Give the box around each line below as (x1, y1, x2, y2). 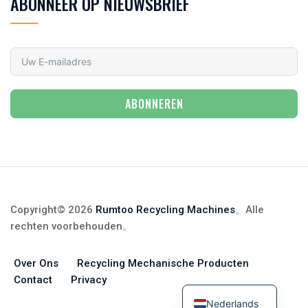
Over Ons (14, 256, 58, 269)
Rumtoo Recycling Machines (96, 203, 235, 216)
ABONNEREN (124, 95, 184, 112)
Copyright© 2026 (10, 203, 96, 216)
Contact (14, 273, 52, 286)
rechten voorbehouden (10, 219, 122, 232)
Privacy (71, 273, 107, 286)
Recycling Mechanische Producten (77, 256, 249, 269)
